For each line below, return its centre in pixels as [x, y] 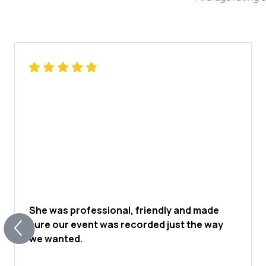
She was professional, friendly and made [124, 210]
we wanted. [56, 239]
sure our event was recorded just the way [126, 224]
